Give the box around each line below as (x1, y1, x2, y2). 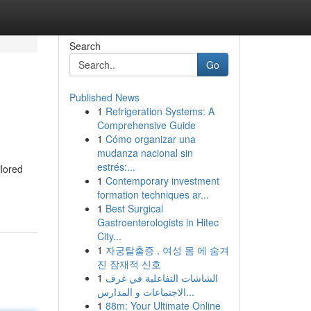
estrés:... (96, 160, 135, 174)
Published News (69, 90, 140, 104)
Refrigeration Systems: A (105, 104, 215, 118)
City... (96, 229, 121, 243)
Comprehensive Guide (96, 118, 196, 132)
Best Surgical (105, 201, 163, 215)
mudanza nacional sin (96, 146, 193, 160)
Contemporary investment (105, 174, 219, 187)
